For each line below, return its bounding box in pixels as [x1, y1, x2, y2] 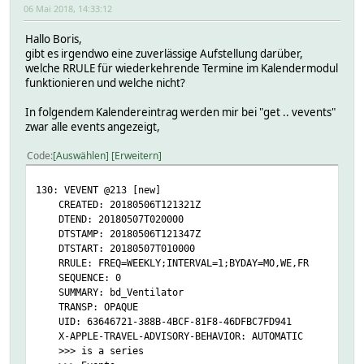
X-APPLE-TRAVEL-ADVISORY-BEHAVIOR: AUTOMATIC [36, 329, 303, 342]
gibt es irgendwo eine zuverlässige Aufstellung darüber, [25, 45, 303, 61]
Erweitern [115, 148, 158, 162]
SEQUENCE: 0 [36, 271, 121, 284]
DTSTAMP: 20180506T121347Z [36, 227, 201, 240]
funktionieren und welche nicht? [25, 75, 185, 90]
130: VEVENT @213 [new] [36, 183, 161, 196]
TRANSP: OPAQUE [36, 300, 138, 313]
